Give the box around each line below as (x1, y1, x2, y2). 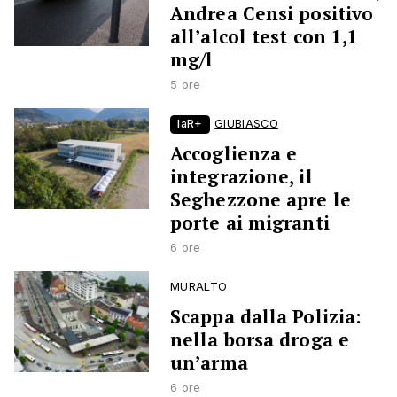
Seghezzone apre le (170, 187, 351, 213)
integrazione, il (170, 164, 313, 190)
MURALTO (170, 280, 228, 294)
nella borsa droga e (170, 327, 349, 353)
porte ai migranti (170, 210, 330, 236)
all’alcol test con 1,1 (170, 24, 359, 50)
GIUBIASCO (214, 117, 278, 131)
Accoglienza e (170, 141, 298, 167)
